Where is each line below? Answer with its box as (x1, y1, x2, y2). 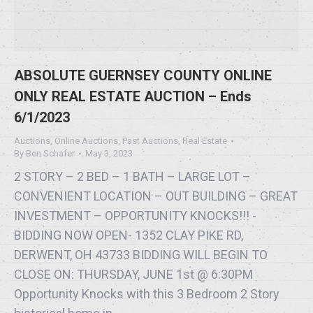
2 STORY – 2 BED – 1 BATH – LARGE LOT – (14, 168, 251, 184)
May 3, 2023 (85, 147, 133, 159)
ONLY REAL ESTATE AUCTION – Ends (14, 87, 252, 105)
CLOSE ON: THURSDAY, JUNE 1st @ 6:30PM (14, 266, 253, 282)
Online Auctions (54, 135, 118, 146)
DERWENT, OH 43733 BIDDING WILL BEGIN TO (14, 247, 268, 262)
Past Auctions (122, 135, 178, 146)
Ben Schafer (26, 147, 75, 159)
